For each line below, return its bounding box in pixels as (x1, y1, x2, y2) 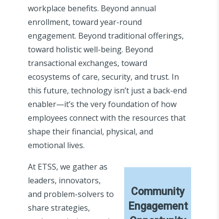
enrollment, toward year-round (27, 16, 142, 27)
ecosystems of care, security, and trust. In (27, 71, 179, 82)
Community (131, 185, 185, 197)
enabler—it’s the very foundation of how (27, 98, 176, 109)
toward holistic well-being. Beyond (27, 44, 153, 55)
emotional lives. (27, 139, 85, 151)
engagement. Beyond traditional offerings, (27, 30, 184, 41)
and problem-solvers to (27, 188, 114, 199)
